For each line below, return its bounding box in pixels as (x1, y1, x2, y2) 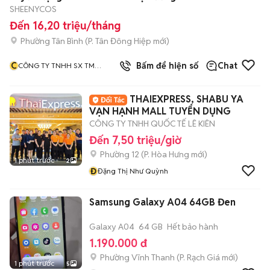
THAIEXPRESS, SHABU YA (130, 93, 243, 105)
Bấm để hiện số (131, 60, 198, 71)
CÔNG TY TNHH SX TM (18, 61, 95, 70)
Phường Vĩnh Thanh (100, 252, 175, 263)
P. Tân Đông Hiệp (88, 35, 151, 46)
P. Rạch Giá (180, 252, 220, 263)
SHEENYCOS (10, 4, 57, 14)
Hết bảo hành (167, 221, 218, 232)
